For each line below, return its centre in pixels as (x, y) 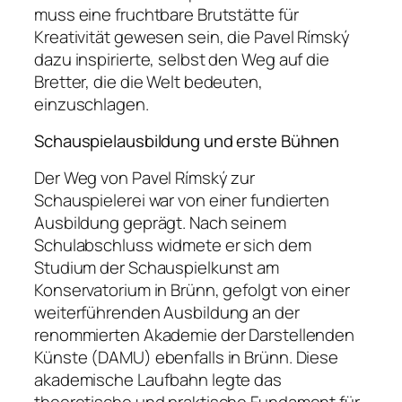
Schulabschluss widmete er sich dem (173, 245)
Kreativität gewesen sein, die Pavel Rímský (192, 36)
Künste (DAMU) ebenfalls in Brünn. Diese (187, 357)
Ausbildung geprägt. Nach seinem (160, 222)
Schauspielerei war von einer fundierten (182, 200)
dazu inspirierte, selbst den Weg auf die (182, 59)
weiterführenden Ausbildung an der (167, 312)
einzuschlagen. (92, 104)
